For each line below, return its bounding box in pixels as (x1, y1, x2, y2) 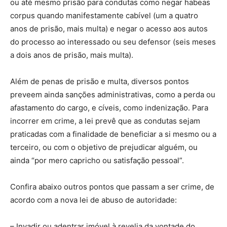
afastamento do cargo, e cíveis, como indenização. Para (10, 102, 208, 112)
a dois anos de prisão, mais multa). (10, 50, 133, 60)
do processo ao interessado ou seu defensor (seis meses (10, 36, 216, 47)
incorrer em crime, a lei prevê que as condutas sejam (10, 116, 200, 126)
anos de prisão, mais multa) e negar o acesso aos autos (10, 23, 208, 33)
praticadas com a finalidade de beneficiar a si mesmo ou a (10, 129, 216, 139)
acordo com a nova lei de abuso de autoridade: (10, 195, 177, 205)
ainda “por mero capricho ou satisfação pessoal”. (10, 155, 184, 165)
